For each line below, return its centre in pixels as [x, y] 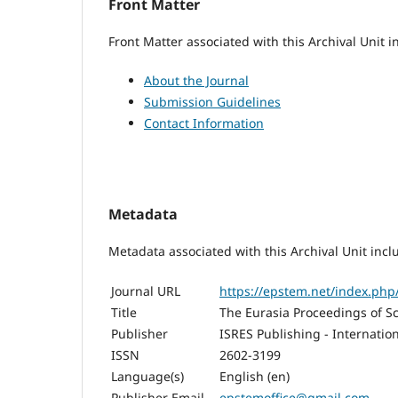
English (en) [255, 376]
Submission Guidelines [212, 101]
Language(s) [147, 376]
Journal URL [146, 291]
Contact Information [204, 123]
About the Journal [196, 80]
